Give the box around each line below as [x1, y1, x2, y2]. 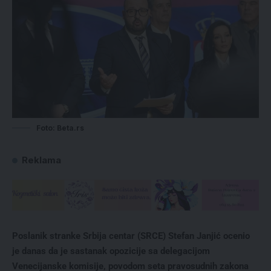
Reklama [22, 154, 61, 166]
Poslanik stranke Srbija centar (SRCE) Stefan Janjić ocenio [12, 230, 250, 241]
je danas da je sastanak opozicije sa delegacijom [12, 245, 210, 256]
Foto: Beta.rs [36, 123, 84, 133]
